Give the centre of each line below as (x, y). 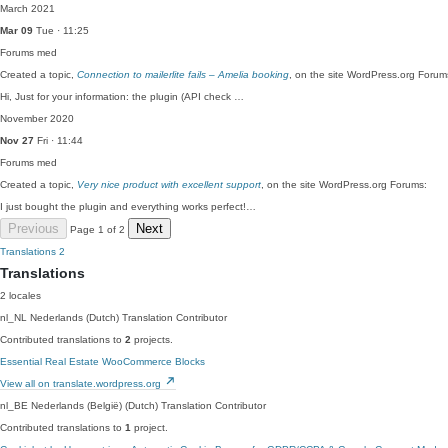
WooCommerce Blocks (153, 361)
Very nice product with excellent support (169, 184)
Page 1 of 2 (97, 229)
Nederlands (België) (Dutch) (94, 405)
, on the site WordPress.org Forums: (344, 184)
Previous (33, 228)
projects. (152, 339)
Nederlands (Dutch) (74, 317)
